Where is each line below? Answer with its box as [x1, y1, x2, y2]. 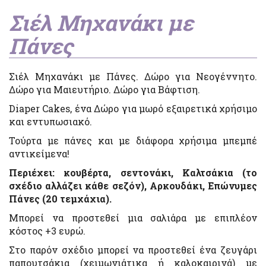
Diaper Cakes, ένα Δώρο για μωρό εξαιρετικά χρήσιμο [9, 102, 257, 115]
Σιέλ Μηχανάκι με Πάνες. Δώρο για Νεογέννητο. [9, 70, 257, 83]
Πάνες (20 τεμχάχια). [9, 192, 112, 205]
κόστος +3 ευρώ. [9, 224, 85, 237]
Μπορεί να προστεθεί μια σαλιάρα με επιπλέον [9, 211, 257, 224]
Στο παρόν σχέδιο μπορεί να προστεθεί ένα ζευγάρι [9, 243, 257, 256]
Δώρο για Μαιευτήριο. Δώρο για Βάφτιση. [9, 83, 200, 96]
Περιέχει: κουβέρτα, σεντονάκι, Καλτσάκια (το [9, 166, 257, 179]
